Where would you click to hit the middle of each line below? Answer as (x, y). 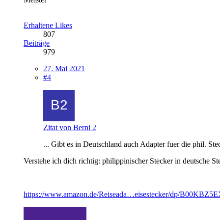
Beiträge (37, 43)
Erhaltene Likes (48, 25)
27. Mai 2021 (64, 68)
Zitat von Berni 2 (70, 127)
